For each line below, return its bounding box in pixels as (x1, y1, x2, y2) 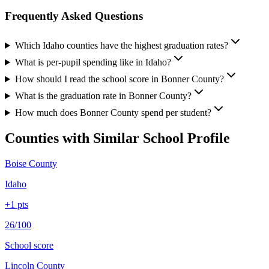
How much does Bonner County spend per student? (14, 107, 211, 118)
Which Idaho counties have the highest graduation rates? (14, 40, 228, 51)
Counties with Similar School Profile (5, 130, 230, 147)
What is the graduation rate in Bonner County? (14, 91, 192, 101)
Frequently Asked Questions (5, 10, 143, 23)
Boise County (5, 158, 57, 169)
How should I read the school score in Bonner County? (14, 74, 224, 85)
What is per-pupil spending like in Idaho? (14, 57, 171, 68)
